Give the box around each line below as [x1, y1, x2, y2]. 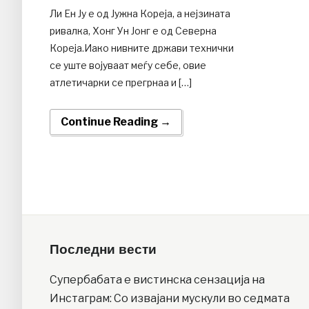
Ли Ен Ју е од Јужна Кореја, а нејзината [50, 8, 230, 20]
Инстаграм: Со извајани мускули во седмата [50, 292, 290, 306]
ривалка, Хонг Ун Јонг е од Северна [50, 25, 217, 37]
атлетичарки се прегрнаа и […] [50, 77, 192, 89]
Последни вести [50, 242, 157, 258]
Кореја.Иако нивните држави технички [50, 42, 234, 54]
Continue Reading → [61, 115, 171, 129]
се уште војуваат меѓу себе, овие [50, 59, 206, 72]
